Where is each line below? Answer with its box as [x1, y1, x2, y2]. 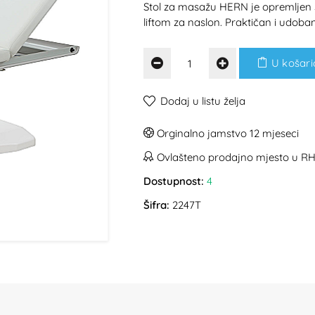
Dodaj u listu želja [160, 94, 245, 108]
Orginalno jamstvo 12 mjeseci [154, 127, 299, 140]
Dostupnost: [143, 174, 204, 188]
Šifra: [143, 198, 169, 212]
